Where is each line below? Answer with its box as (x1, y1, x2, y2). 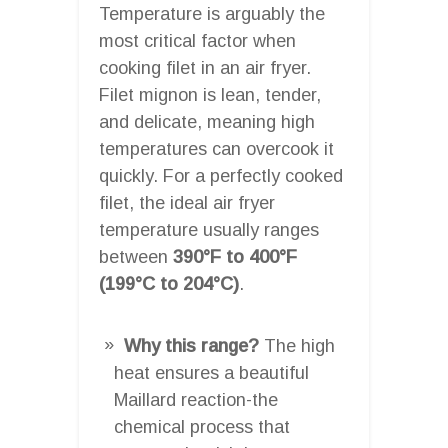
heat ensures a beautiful (114, 362, 309, 383)
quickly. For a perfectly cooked (99, 165, 343, 186)
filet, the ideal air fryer (99, 192, 275, 213)
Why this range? (124, 335, 259, 356)
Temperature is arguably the (99, 3, 325, 24)
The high (259, 335, 335, 356)
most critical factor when (99, 30, 296, 51)
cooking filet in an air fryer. (99, 57, 311, 78)
